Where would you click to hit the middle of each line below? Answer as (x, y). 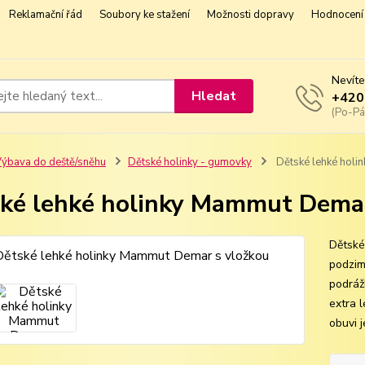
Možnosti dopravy (251, 15)
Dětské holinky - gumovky (189, 162)
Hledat (214, 96)
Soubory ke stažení (145, 15)
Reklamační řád (46, 15)
